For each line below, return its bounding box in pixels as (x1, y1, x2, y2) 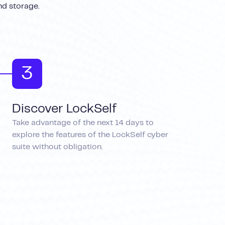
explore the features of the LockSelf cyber (12, 131, 168, 139)
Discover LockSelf (12, 102, 117, 115)
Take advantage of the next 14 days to (12, 119, 154, 127)
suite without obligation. (12, 143, 102, 151)
